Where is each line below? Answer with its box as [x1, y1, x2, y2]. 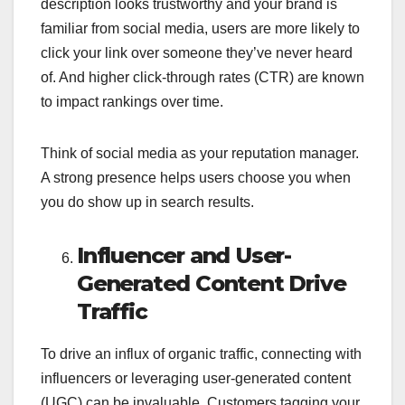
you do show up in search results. [41, 194, 254, 211]
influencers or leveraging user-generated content [41, 371, 351, 387]
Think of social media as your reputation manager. [41, 146, 359, 162]
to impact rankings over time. [41, 94, 223, 110]
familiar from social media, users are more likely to [41, 21, 360, 37]
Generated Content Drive [77, 270, 346, 297]
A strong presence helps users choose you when [41, 170, 351, 186]
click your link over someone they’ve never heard [41, 45, 353, 61]
